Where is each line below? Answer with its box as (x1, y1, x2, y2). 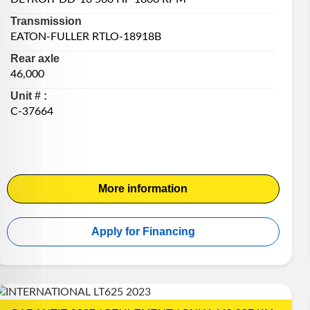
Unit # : (10, 89, 47, 102)
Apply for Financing (91, 225, 195, 237)
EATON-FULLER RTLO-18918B (10, 30, 161, 42)
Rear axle (10, 52, 60, 64)
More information (98, 182, 188, 194)
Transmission (10, 15, 82, 27)
